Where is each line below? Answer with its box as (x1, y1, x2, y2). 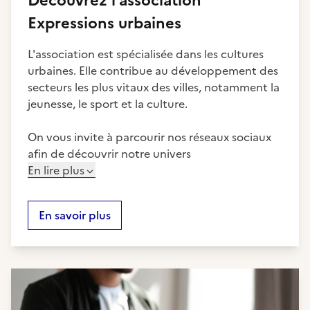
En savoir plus (39, 207, 111, 224)
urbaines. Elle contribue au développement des (28, 62, 278, 79)
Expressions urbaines (28, 12, 181, 35)
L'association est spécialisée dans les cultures (28, 46, 264, 62)
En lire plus (28, 162, 84, 179)
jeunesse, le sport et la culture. (28, 95, 188, 112)
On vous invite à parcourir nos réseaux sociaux (28, 129, 271, 145)
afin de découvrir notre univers (28, 145, 191, 162)
